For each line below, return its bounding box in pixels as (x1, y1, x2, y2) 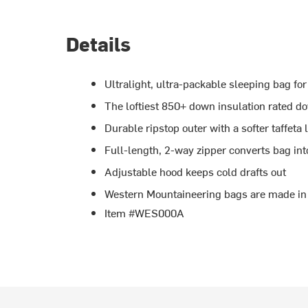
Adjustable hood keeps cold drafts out (104, 163, 286, 179)
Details (65, 30, 131, 56)
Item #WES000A (104, 204, 184, 220)
